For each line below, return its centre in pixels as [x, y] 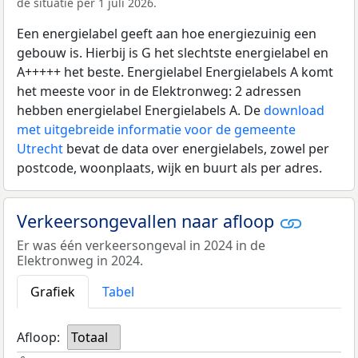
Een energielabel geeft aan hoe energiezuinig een [167, 33]
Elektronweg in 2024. [80, 261]
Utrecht [40, 148]
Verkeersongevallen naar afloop [148, 221]
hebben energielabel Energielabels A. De [140, 110]
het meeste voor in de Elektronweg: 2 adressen [159, 91]
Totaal [89, 338]
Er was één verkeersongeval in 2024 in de [141, 246]
